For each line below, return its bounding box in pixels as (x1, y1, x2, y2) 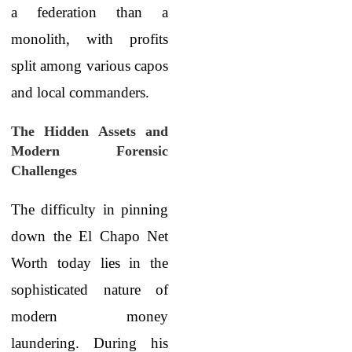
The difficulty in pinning (11, 201, 168, 218)
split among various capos (11, 57, 168, 74)
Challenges (11, 163, 77, 178)
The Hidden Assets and (11, 123, 168, 139)
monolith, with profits (11, 31, 168, 47)
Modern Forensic (11, 143, 168, 159)
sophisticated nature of (11, 281, 168, 298)
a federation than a (11, 4, 168, 20)
